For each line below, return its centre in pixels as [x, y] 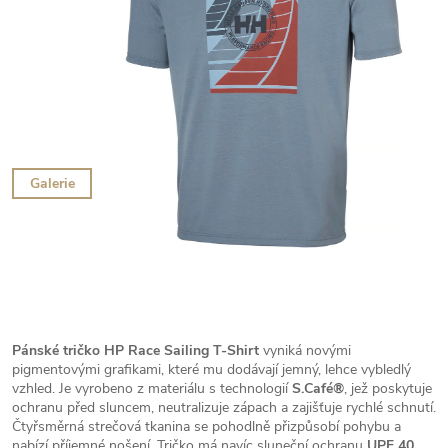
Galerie [52, 183]
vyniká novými [305, 350]
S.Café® [318, 388]
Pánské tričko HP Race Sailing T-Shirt [135, 350]
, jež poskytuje [388, 388]
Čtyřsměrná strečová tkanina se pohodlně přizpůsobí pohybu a [206, 426]
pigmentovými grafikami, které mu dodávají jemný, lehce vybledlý [211, 369]
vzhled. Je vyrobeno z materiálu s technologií [152, 388]
